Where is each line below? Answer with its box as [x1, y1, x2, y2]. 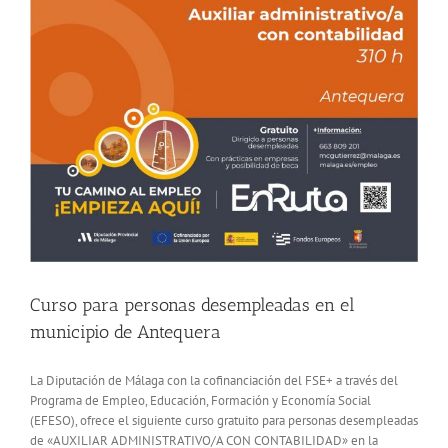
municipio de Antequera [30, 321, 221, 344]
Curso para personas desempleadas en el [30, 294, 355, 317]
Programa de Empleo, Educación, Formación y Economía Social [30, 392, 371, 410]
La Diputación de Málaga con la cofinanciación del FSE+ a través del [30, 372, 398, 390]
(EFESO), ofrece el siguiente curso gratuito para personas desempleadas [30, 412, 418, 430]
